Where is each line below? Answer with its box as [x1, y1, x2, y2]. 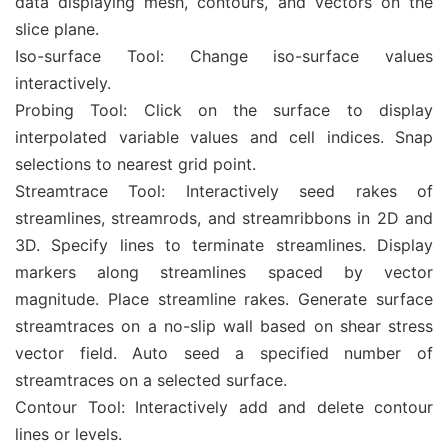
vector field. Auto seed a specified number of [15, 343, 433, 363]
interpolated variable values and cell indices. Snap [15, 127, 433, 147]
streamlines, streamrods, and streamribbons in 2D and [15, 208, 433, 228]
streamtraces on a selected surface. [15, 370, 287, 390]
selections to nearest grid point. [15, 154, 256, 174]
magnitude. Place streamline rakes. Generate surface [15, 289, 433, 309]
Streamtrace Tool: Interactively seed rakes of [15, 181, 433, 201]
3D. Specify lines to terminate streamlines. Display [15, 235, 433, 255]
